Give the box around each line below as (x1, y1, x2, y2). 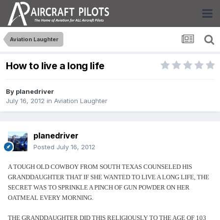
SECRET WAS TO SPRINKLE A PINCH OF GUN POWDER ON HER (8, 184, 190, 192)
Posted (33, 143, 56, 151)
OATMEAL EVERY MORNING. (8, 194, 93, 202)
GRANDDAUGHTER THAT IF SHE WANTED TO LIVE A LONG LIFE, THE (8, 173, 209, 181)
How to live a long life (6, 60, 105, 72)
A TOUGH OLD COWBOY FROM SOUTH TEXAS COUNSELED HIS (8, 163, 192, 171)
